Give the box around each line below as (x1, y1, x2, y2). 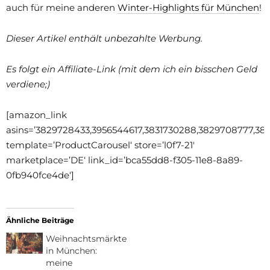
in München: (46, 245, 98, 256)
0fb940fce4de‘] (6, 169, 74, 181)
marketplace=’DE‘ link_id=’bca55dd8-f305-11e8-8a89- (6, 154, 243, 166)
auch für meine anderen (6, 1, 118, 13)
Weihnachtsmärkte (46, 233, 127, 244)
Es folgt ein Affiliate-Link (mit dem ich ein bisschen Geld (6, 63, 257, 75)
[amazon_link (6, 108, 67, 121)
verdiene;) (6, 78, 50, 90)
